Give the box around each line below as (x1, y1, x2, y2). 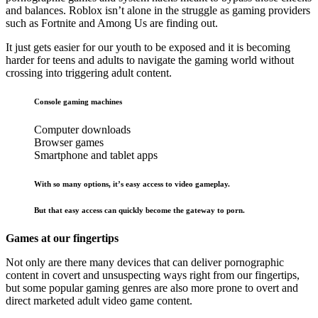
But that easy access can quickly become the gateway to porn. (34, 206, 245, 215)
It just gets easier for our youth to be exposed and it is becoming (6, 41, 290, 54)
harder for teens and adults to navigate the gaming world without (6, 54, 294, 67)
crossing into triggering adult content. (6, 67, 175, 79)
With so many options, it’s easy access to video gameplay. (34, 180, 230, 189)
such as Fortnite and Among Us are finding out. (6, 17, 221, 30)
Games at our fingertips (6, 232, 119, 245)
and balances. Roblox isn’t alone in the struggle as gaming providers (6, 4, 310, 17)
